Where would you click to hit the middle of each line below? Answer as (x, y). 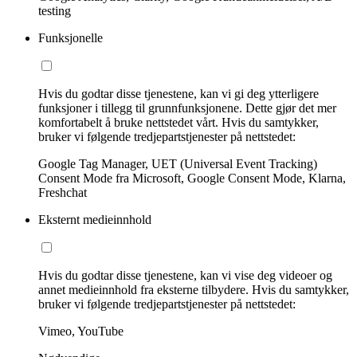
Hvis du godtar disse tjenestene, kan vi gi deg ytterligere (178, 94)
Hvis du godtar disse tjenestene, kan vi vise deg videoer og (185, 276)
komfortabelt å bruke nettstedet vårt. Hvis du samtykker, (178, 123)
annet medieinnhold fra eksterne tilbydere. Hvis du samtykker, (194, 290)
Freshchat (63, 193)
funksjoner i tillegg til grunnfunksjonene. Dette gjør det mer (187, 108)
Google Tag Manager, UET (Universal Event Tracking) (178, 164)
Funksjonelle (71, 38)
